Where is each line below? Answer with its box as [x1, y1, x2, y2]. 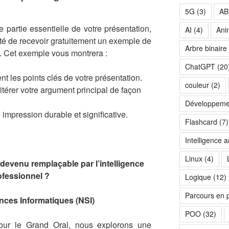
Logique [185, 172, 211, 182]
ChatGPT [185, 61, 215, 72]
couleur [185, 80, 209, 90]
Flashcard [185, 117, 217, 127]
